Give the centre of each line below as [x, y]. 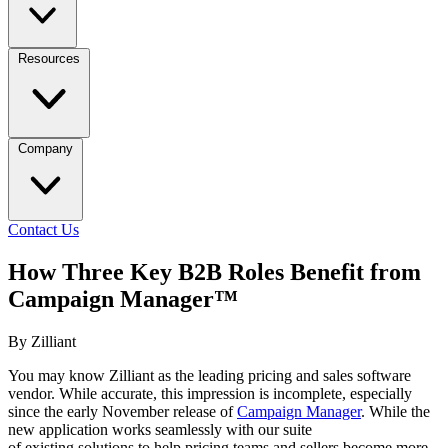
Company [45, 148]
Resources [49, 58]
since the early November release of [122, 411]
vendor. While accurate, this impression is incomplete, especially [210, 393]
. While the [395, 411]
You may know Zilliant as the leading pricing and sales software [209, 375]
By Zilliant [42, 341]
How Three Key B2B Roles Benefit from [214, 271]
